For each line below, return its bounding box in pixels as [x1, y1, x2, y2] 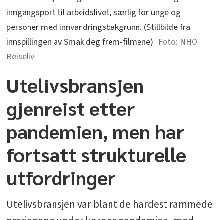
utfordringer [6, 164, 116, 190]
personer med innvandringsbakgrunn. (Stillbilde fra [6, 21, 191, 33]
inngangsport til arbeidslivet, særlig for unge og [6, 6, 181, 19]
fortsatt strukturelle [6, 140, 187, 166]
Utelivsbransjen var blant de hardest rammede [6, 196, 213, 212]
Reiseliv [6, 50, 35, 63]
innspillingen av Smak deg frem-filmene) [6, 35, 154, 48]
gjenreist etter [6, 94, 135, 120]
